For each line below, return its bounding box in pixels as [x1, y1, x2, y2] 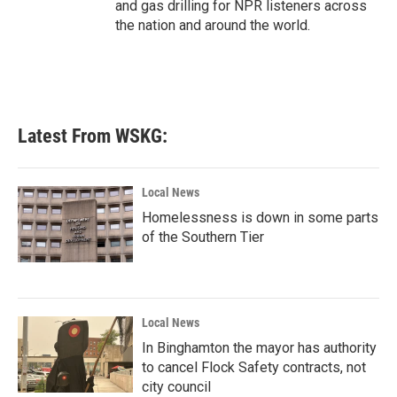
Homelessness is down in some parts [142, 208, 378, 226]
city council [142, 378, 211, 395]
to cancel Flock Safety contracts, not [142, 358, 366, 376]
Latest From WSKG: [18, 124, 167, 147]
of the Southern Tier [142, 228, 264, 245]
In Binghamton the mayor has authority [142, 339, 377, 356]
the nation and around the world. [115, 16, 310, 34]
